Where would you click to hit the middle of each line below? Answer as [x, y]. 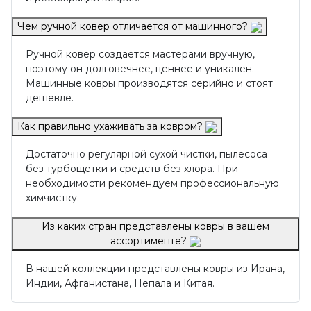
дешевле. [50, 98]
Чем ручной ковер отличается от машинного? [134, 26]
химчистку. [52, 197]
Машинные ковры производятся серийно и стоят [149, 83]
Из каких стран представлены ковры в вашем [155, 226]
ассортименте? [150, 241]
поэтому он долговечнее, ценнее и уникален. [140, 68]
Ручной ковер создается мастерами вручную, [140, 54]
